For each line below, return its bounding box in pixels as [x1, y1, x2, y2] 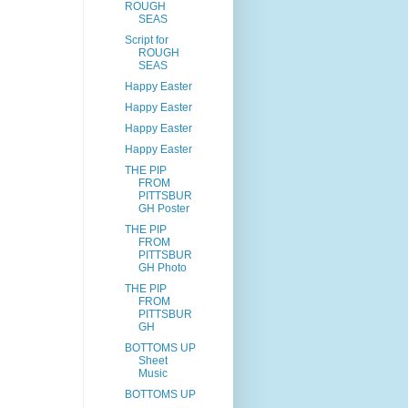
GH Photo [138, 261, 187, 275]
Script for [124, 34, 168, 47]
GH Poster [138, 202, 189, 216]
